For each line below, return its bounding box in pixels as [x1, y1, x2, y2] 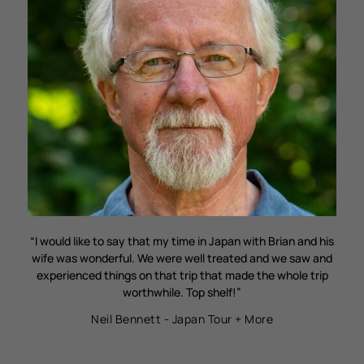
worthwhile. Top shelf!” [123, 284, 241, 301]
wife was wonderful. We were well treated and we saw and [32, 250, 332, 266]
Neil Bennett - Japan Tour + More [91, 311, 273, 327]
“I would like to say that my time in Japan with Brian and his [30, 233, 334, 249]
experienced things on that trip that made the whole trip [36, 267, 328, 284]
